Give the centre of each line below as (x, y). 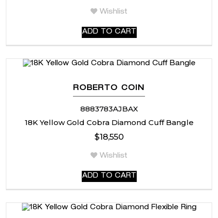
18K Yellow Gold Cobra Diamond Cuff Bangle (109, 122)
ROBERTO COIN (109, 88)
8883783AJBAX (109, 109)
